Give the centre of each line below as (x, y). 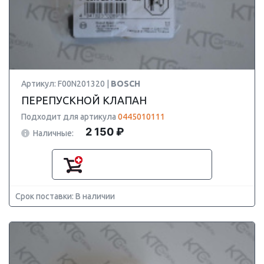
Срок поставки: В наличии (65, 196)
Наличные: (53, 133)
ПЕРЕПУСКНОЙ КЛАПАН (84, 100)
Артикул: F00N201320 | (66, 84)
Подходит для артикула (70, 117)
